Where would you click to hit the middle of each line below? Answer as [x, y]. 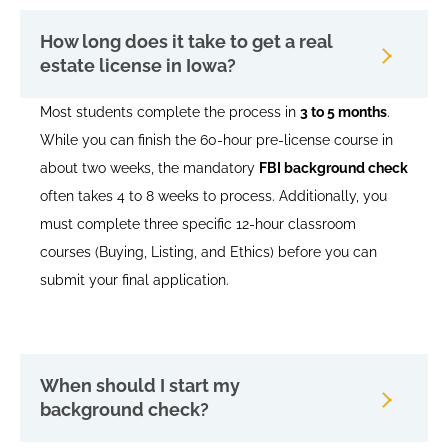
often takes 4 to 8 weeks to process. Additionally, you [213, 196]
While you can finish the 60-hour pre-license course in [216, 140]
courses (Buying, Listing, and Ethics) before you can [208, 252]
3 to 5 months [343, 112]
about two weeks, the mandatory [149, 168]
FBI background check [333, 168]
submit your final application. [134, 280]
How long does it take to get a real [186, 42]
